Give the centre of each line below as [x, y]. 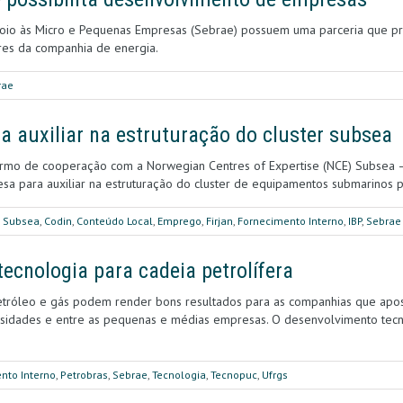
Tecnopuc [234, 375]
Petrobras [84, 375]
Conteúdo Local [115, 221]
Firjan [219, 221]
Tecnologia [179, 375]
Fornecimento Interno [291, 221]
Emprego [179, 221]
